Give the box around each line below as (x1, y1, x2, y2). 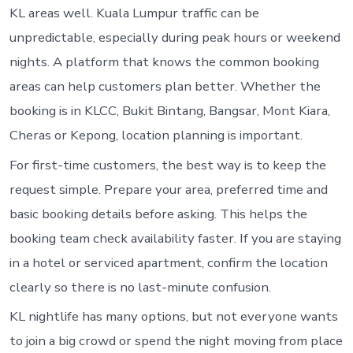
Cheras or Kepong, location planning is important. (9, 126, 303, 145)
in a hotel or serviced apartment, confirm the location (9, 253, 328, 272)
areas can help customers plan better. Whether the (9, 77, 321, 96)
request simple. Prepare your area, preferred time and (9, 180, 328, 199)
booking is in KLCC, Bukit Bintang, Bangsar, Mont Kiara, (9, 102, 330, 121)
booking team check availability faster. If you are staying (9, 229, 341, 247)
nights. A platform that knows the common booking (9, 53, 319, 72)
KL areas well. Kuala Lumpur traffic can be (9, 4, 259, 23)
